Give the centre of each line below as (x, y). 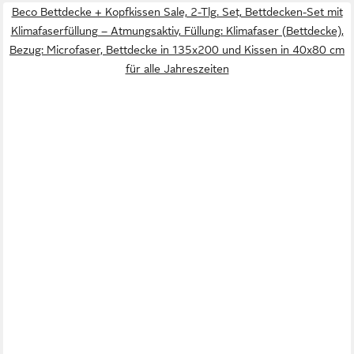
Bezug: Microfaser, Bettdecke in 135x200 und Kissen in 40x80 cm (177, 50)
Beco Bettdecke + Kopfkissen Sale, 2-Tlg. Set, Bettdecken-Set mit (177, 12)
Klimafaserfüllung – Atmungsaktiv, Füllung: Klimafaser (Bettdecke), (177, 31)
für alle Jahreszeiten (177, 69)
